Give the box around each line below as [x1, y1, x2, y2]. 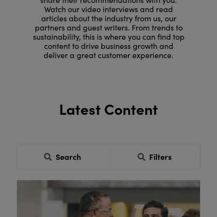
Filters [149, 151, 172, 162]
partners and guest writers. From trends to [34, 22, 183, 33]
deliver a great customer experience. [44, 50, 173, 61]
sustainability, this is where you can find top [32, 31, 185, 42]
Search [56, 151, 81, 162]
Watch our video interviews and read [44, 4, 173, 15]
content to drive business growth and [44, 41, 173, 51]
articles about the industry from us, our [41, 13, 176, 24]
